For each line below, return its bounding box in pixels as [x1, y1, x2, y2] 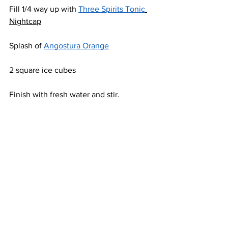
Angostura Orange [44, 41, 109, 50]
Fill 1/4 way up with [9, 5, 78, 14]
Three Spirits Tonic [78, 5, 145, 14]
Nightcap [9, 17, 41, 26]
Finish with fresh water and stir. [9, 90, 120, 99]
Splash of [9, 41, 44, 50]
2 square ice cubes [9, 66, 76, 75]
